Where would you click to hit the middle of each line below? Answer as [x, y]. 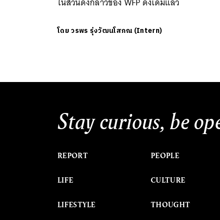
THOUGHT [171, 205]
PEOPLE [165, 155]
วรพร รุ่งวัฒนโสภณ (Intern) [117, 30]
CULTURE [168, 180]
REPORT [73, 155]
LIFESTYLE [77, 205]
